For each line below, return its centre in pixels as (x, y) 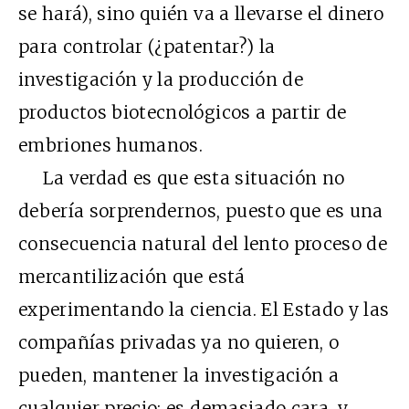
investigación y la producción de (161, 79)
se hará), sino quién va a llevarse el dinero (201, 13)
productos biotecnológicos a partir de (183, 112)
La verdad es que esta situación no (182, 178)
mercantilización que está (132, 276)
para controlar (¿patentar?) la (147, 46)
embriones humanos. (111, 145)
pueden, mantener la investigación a (178, 375)
